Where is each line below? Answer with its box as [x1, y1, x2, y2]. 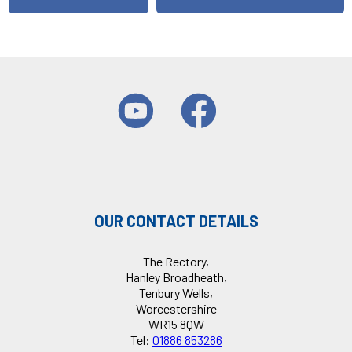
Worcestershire [135, 301, 217, 317]
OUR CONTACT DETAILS [93, 211, 258, 231]
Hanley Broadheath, [125, 269, 227, 285]
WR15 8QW [148, 317, 204, 332]
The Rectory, [143, 254, 209, 269]
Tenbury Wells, [139, 285, 213, 301]
